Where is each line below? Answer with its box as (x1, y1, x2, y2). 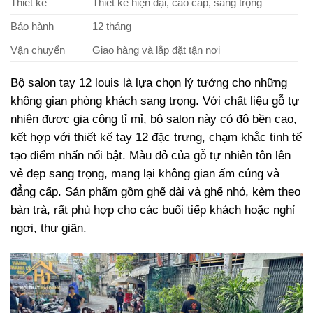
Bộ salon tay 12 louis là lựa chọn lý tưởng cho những (10, 75, 287, 89)
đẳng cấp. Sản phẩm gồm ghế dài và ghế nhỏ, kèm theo (10, 184, 300, 198)
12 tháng (92, 20, 131, 33)
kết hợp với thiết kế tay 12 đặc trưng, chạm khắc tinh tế (10, 130, 302, 144)
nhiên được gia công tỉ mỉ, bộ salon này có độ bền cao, (10, 112, 297, 126)
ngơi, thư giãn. (10, 221, 87, 235)
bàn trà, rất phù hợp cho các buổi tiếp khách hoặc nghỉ (10, 203, 295, 217)
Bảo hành (10, 20, 54, 33)
